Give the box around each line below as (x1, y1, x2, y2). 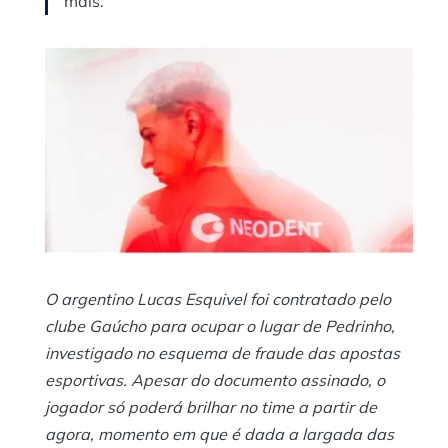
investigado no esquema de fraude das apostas (45, 342, 400, 363)
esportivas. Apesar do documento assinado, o (45, 369, 385, 390)
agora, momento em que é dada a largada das (45, 423, 394, 444)
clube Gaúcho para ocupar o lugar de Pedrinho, (45, 315, 395, 336)
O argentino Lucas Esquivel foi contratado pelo (45, 288, 391, 309)
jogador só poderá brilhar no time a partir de (45, 396, 377, 417)
